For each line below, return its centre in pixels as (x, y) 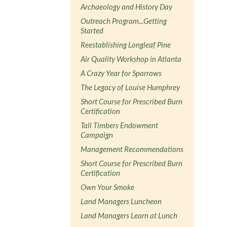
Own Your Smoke (108, 187)
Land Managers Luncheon (121, 201)
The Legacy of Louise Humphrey (130, 87)
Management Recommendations (132, 149)
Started (92, 30)
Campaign (97, 135)
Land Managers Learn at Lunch (129, 215)
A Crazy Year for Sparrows (121, 73)
